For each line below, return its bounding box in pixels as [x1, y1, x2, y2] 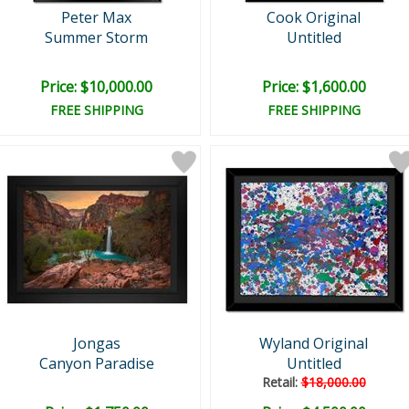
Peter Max [61, 7, 131, 27]
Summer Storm [45, 27, 148, 47]
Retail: [261, 373, 301, 391]
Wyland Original [259, 333, 368, 353]
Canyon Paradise [38, 353, 154, 373]
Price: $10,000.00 [40, 77, 152, 97]
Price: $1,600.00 [261, 77, 366, 97]
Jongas [72, 333, 121, 353]
